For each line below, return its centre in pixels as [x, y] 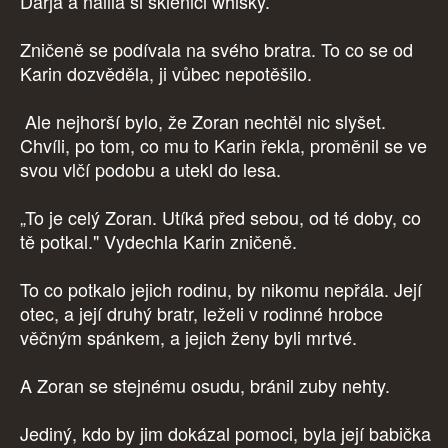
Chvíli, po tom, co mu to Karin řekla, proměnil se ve [223, 145]
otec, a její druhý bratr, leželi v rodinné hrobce [201, 313]
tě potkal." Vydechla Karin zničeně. [161, 241]
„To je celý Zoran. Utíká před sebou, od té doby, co [220, 217]
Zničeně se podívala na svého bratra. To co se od [216, 49]
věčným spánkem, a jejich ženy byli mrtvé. [191, 337]
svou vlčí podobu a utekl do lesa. [153, 169]
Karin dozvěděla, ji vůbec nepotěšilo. [166, 73]
